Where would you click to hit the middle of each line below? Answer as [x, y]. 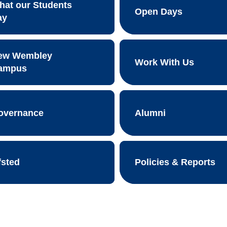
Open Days [158, 11]
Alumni [150, 113]
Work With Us [164, 62]
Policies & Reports [175, 162]
